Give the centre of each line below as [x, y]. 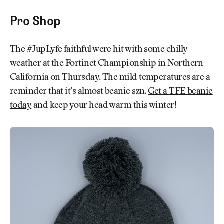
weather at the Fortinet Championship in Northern [107, 64]
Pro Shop [35, 21]
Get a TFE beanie [180, 92]
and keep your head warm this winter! [104, 106]
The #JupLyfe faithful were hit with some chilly [99, 50]
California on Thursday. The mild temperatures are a [110, 78]
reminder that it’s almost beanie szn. [79, 92]
